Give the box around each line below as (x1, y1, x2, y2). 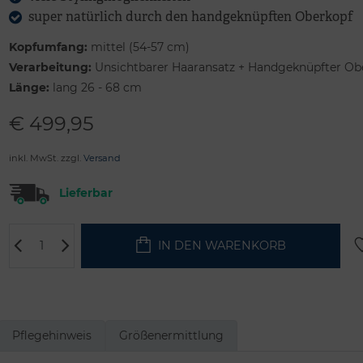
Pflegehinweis (12, 327, 92, 343)
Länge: (8, 79, 49, 95)
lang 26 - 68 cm (49, 79, 142, 95)
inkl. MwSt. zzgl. (8, 152, 83, 164)
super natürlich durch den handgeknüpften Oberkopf (28, 7, 353, 25)
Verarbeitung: (8, 59, 92, 75)
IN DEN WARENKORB (158, 237, 287, 253)
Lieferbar (58, 185, 113, 200)
